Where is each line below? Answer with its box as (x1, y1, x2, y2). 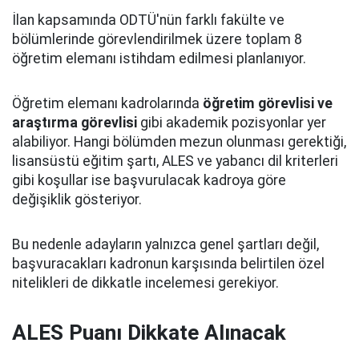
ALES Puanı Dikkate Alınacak (12, 321, 286, 345)
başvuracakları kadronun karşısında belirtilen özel (12, 256, 325, 272)
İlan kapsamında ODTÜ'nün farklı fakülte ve (12, 12, 284, 28)
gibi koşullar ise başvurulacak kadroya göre (12, 172, 286, 188)
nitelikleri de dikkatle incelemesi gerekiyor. (12, 275, 279, 291)
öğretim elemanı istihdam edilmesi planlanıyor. (12, 50, 306, 67)
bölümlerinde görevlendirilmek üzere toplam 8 (12, 31, 302, 47)
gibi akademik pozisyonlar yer (137, 115, 326, 131)
